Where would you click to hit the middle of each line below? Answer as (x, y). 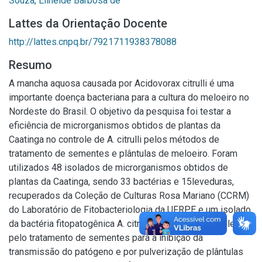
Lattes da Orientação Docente (88, 23)
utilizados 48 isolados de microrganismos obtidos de (118, 168)
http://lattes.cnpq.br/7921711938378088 (93, 42)
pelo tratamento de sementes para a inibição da (106, 238)
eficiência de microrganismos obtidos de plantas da (115, 125)
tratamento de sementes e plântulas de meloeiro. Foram (123, 154)
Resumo (30, 65)
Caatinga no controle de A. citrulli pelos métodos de (114, 139)
